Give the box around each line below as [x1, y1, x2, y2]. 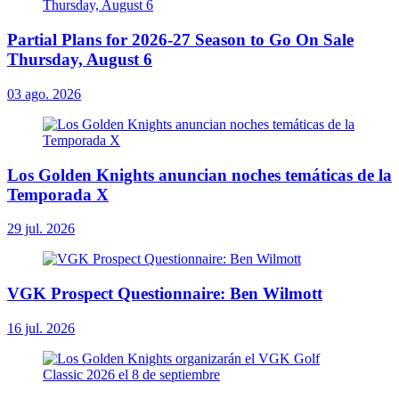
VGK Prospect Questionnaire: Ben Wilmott [7, 283, 322, 303]
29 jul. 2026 [7, 221, 75, 237]
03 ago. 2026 [7, 85, 81, 102]
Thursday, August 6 [7, 50, 152, 69]
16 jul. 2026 [7, 320, 75, 336]
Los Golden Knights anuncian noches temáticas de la [7, 165, 392, 184]
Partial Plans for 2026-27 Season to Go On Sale [7, 30, 354, 50]
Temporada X [7, 184, 109, 204]
